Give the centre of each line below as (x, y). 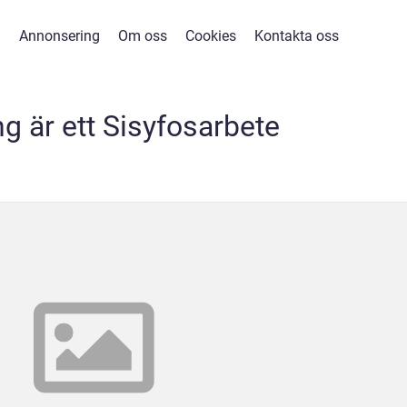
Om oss (143, 36)
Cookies (211, 36)
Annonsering (60, 36)
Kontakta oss (297, 36)
